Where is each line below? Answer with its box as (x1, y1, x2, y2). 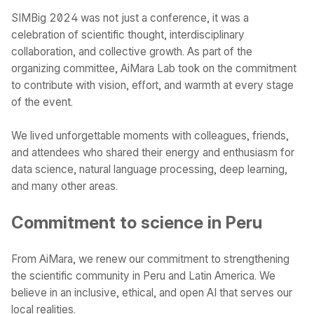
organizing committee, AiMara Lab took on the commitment (11, 62, 296, 75)
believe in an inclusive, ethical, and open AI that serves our (11, 286, 292, 299)
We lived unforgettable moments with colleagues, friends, (11, 129, 289, 142)
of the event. (11, 95, 73, 109)
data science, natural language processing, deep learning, (11, 163, 287, 176)
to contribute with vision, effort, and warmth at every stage (11, 78, 294, 92)
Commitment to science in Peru (11, 212, 262, 233)
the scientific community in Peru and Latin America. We (11, 269, 275, 282)
